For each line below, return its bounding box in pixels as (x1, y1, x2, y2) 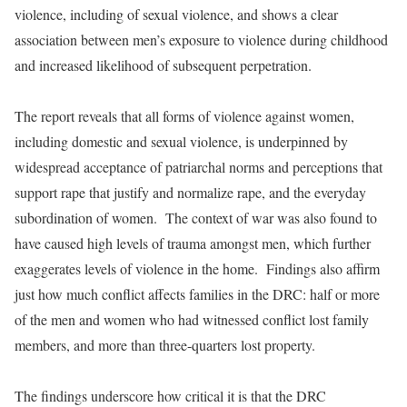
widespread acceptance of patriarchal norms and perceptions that (15, 157, 382, 176)
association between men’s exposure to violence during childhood (15, 30, 388, 49)
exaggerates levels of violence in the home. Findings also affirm (15, 259, 380, 278)
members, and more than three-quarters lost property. (15, 335, 315, 354)
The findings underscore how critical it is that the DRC (15, 386, 326, 405)
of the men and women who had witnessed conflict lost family (15, 310, 369, 329)
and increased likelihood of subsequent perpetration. (15, 55, 312, 74)
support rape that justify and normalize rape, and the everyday (15, 183, 366, 202)
